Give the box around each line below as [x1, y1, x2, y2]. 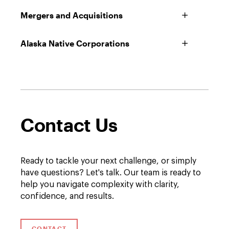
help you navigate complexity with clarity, [20, 180, 179, 189]
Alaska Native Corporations [20, 38, 129, 48]
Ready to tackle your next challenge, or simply [20, 157, 196, 165]
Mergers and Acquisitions [20, 10, 123, 20]
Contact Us [20, 114, 118, 135]
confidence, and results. [20, 192, 114, 200]
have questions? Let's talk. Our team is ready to [20, 169, 201, 177]
